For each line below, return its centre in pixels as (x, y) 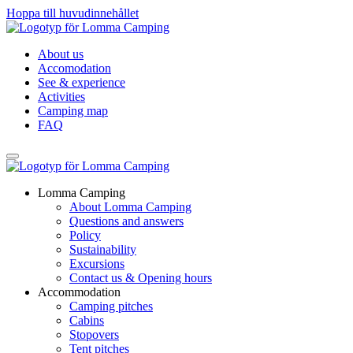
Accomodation (74, 68)
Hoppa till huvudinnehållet (72, 13)
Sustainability (103, 249)
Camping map (73, 111)
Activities (61, 97)
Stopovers (94, 334)
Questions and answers (126, 221)
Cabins (87, 320)
